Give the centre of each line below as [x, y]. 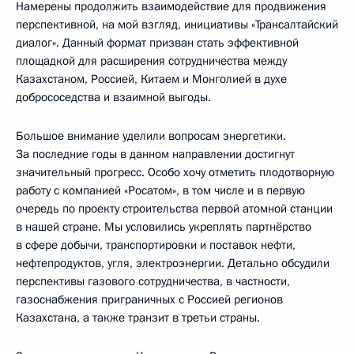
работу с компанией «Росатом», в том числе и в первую [160, 190]
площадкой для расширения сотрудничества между [151, 60]
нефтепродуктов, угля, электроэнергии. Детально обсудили [173, 263]
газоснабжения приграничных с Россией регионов [149, 299]
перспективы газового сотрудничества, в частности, [153, 281]
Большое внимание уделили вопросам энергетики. [151, 136]
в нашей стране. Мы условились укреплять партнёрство [164, 226]
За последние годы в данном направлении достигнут [155, 154]
